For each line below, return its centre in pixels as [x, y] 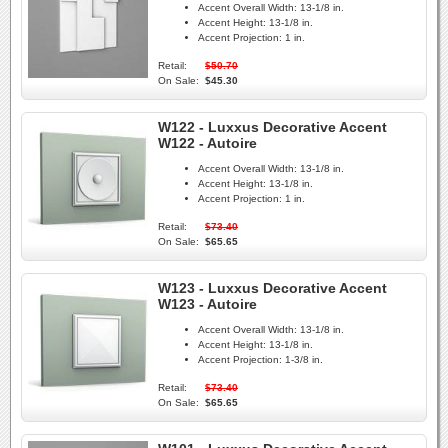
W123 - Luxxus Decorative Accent [272, 288]
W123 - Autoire [207, 304]
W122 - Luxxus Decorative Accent [272, 127]
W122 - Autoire [207, 143]
